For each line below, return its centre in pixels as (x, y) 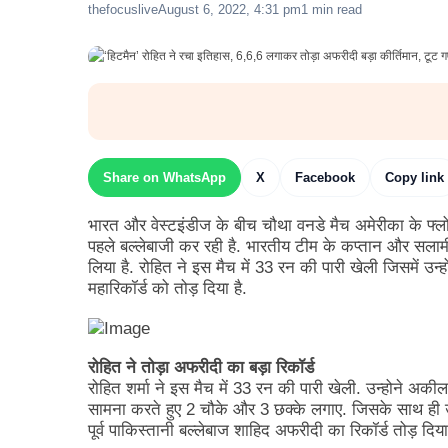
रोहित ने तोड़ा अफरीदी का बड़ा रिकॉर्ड (201, 368)
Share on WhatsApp (164, 177)
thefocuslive (123, 9)
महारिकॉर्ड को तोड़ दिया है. (167, 288)
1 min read (331, 9)
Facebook (325, 177)
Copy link (414, 177)
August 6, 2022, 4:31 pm (229, 9)
